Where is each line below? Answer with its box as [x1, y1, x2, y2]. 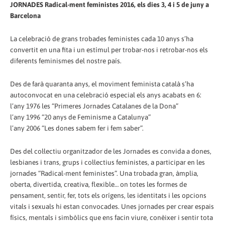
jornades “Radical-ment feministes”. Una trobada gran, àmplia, [10, 169, 198, 177]
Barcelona [10, 11, 41, 20]
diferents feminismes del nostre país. [10, 56, 122, 65]
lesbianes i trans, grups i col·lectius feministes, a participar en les [10, 158, 205, 166]
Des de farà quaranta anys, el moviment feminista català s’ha [10, 79, 194, 88]
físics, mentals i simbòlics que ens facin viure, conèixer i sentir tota [10, 213, 213, 221]
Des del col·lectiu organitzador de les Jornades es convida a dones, [10, 147, 211, 155]
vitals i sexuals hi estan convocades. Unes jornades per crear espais [10, 202, 214, 210]
